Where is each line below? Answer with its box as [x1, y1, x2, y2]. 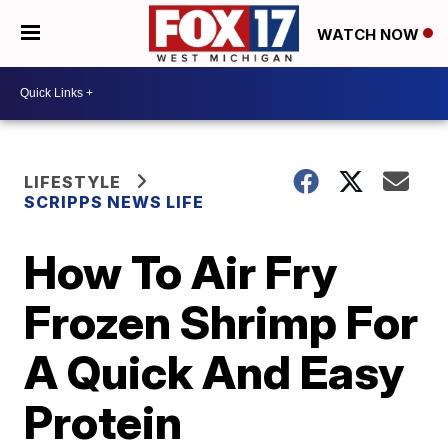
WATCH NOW [317, 24, 423, 44]
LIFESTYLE [24, 171, 122, 192]
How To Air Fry [24, 243, 338, 300]
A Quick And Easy [24, 343, 405, 400]
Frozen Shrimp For [24, 293, 419, 350]
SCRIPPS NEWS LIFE [24, 191, 205, 212]
